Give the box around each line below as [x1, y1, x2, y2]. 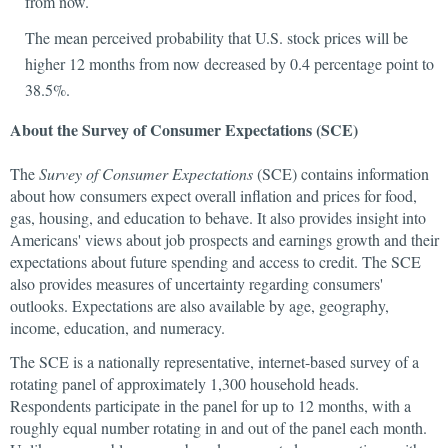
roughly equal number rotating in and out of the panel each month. [10, 417, 427, 438]
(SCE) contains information [253, 163, 429, 184]
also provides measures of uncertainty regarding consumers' [10, 273, 383, 294]
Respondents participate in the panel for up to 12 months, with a [10, 395, 411, 416]
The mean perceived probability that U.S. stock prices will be [25, 27, 408, 48]
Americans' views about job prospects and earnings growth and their [10, 229, 439, 250]
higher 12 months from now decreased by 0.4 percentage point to [25, 53, 434, 74]
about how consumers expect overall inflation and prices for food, [10, 185, 417, 206]
